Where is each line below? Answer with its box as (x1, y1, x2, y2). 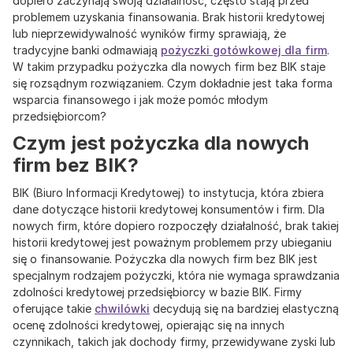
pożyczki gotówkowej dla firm (161, 43, 327, 58)
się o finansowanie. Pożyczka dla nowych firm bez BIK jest (13, 252, 318, 266)
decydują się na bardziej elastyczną (150, 302, 339, 316)
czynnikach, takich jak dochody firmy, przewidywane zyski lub (13, 335, 336, 349)
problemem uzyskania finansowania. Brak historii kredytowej (13, 10, 325, 24)
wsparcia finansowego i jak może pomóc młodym (13, 93, 268, 107)
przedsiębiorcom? (13, 110, 106, 124)
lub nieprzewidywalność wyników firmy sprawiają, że (13, 27, 286, 41)
